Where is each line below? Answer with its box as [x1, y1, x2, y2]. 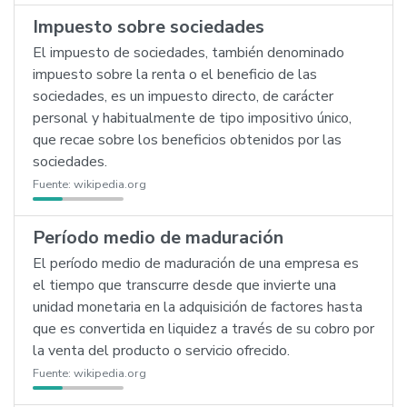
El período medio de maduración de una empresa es [33, 253, 359, 273]
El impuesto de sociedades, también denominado [33, 43, 344, 63]
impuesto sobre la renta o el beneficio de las [33, 65, 317, 84]
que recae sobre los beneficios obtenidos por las [33, 130, 342, 150]
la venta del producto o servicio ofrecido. [33, 341, 290, 361]
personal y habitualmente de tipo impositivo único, [33, 108, 352, 128]
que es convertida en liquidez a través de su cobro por [33, 319, 374, 339]
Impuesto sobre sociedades [33, 15, 264, 39]
